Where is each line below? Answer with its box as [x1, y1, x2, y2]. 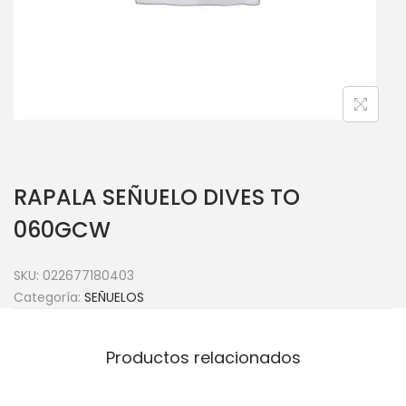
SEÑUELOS [84, 287, 144, 306]
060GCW [14, 214, 111, 245]
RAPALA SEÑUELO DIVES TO [14, 181, 300, 212]
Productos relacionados [105, 345, 301, 369]
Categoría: [14, 287, 84, 306]
